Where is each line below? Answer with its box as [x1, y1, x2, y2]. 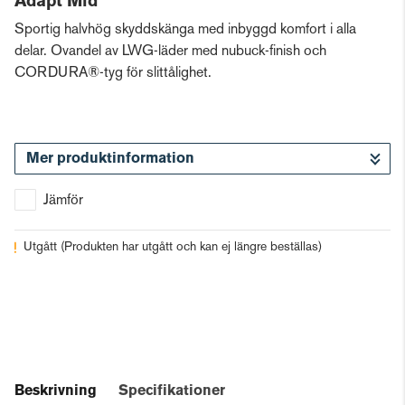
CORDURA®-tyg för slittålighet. [14, 67, 212, 80]
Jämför [43, 194, 83, 208]
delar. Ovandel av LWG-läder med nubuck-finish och [14, 45, 326, 59]
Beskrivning [14, 385, 97, 398]
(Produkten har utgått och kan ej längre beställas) [61, 241, 322, 253]
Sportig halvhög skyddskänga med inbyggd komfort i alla [14, 24, 356, 37]
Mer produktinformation [26, 152, 194, 165]
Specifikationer [118, 385, 225, 398]
